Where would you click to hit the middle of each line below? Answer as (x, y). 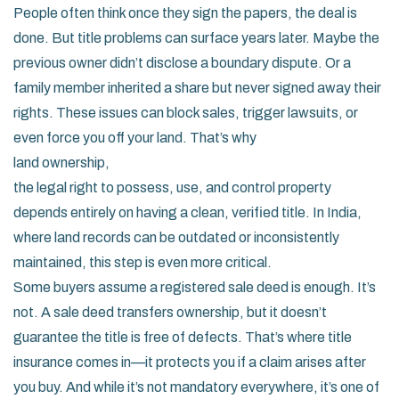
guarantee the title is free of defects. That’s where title (183, 337)
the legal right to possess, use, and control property (172, 187)
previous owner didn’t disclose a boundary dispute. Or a (182, 63)
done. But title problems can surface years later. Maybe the (196, 38)
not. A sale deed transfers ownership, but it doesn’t (170, 312)
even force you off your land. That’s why (135, 138)
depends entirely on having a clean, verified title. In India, (187, 212)
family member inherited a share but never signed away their (197, 88)
